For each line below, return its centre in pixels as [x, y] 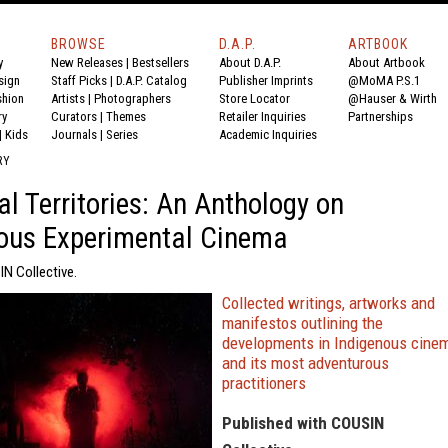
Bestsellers [160, 62]
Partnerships [380, 116]
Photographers [132, 98]
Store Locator [254, 98]
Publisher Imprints [266, 80]
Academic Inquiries [268, 134]
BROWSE [78, 44]
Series [122, 134]
